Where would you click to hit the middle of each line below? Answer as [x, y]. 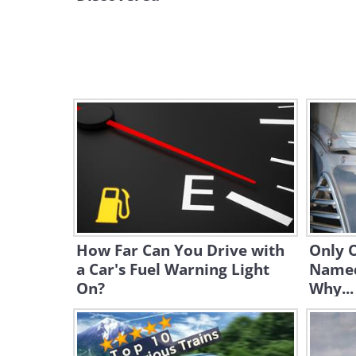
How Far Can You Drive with [180, 250]
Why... [331, 288]
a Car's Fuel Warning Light [173, 269]
